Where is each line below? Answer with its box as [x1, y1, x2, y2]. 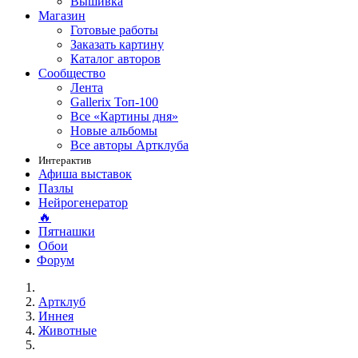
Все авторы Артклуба [70, 138, 189, 152]
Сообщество [38, 66, 105, 80]
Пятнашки [38, 225, 95, 238]
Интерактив [38, 154, 91, 166]
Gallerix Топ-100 [70, 95, 158, 109]
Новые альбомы [70, 124, 157, 137]
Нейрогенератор [38, 196, 128, 209]
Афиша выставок [38, 167, 132, 181]
